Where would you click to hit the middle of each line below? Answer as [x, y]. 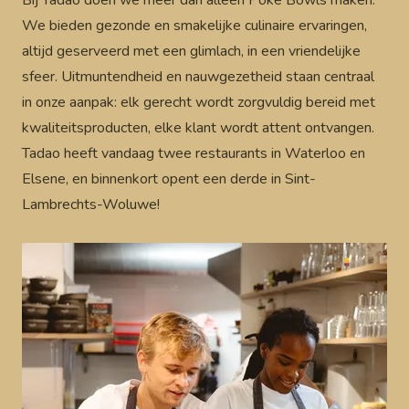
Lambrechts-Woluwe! [91, 204]
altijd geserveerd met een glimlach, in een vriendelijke [191, 51]
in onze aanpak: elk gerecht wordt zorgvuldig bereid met [199, 102]
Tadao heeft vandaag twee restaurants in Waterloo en [194, 153]
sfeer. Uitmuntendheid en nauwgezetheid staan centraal [198, 77]
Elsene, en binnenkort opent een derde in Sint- [169, 179]
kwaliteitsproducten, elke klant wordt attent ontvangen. [198, 128]
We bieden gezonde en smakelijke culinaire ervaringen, [194, 26]
